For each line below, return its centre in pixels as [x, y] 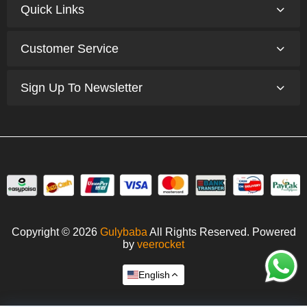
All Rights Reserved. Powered [221, 232]
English [154, 275]
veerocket [161, 245]
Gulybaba [123, 232]
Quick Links [52, 10]
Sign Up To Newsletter [82, 88]
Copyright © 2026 [56, 232]
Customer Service [70, 49]
